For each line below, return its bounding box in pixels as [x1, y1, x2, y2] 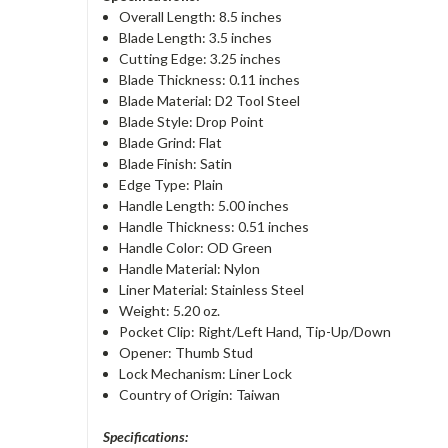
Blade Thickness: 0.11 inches [119, 70, 301, 88]
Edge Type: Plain [119, 175, 224, 193]
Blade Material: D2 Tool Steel [119, 91, 301, 109]
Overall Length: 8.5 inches [119, 7, 283, 25]
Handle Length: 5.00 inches [119, 196, 290, 214]
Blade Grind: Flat [119, 133, 223, 151]
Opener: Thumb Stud [119, 343, 254, 361]
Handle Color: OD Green [119, 238, 273, 256]
